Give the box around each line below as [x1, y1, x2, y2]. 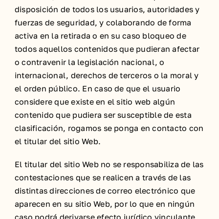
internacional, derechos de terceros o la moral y [15, 70, 199, 80]
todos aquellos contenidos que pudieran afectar [15, 44, 200, 54]
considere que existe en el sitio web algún [15, 97, 175, 107]
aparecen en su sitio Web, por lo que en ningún [15, 199, 195, 209]
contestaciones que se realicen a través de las [15, 173, 191, 182]
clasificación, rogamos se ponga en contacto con [15, 123, 204, 133]
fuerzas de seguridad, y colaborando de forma [15, 18, 192, 27]
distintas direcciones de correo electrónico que [15, 186, 196, 196]
